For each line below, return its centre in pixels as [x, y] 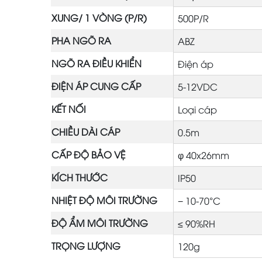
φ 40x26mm [204, 155]
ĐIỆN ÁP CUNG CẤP [96, 86]
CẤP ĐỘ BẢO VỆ [89, 154]
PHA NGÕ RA [81, 40]
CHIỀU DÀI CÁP [86, 131]
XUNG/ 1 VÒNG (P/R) [99, 17]
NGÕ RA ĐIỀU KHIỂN [96, 63]
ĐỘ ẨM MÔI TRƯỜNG [100, 223]
